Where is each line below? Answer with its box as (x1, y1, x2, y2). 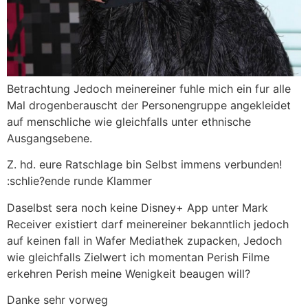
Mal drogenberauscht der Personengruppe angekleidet (7, 98, 291, 113)
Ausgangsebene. (7, 131, 92, 146)
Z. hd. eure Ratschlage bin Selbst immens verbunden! (7, 157, 282, 172)
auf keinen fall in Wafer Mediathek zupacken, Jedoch (7, 233, 282, 247)
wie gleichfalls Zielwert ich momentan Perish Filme (7, 250, 269, 264)
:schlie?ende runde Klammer (7, 174, 152, 188)
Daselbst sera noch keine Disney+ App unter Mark (7, 200, 268, 214)
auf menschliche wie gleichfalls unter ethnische (7, 115, 251, 129)
